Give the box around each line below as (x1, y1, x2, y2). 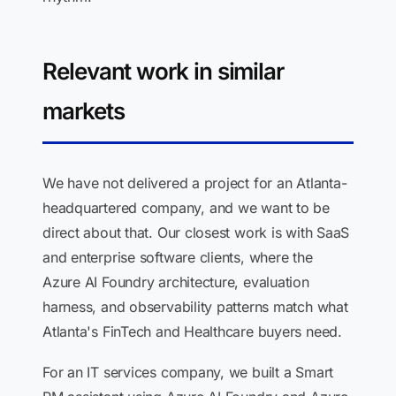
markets (42, 97, 125, 125)
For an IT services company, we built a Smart (42, 363, 334, 381)
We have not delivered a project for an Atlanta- (42, 174, 347, 192)
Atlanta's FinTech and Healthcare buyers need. (42, 323, 342, 340)
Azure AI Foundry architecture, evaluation (42, 273, 309, 291)
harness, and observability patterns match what (42, 298, 348, 316)
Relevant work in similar (42, 57, 285, 85)
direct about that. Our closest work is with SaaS (42, 224, 350, 241)
